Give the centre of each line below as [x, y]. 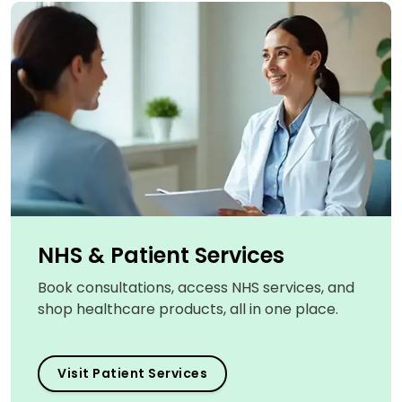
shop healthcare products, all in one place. [188, 309]
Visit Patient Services [132, 373]
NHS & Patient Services [161, 255]
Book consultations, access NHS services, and [196, 287]
